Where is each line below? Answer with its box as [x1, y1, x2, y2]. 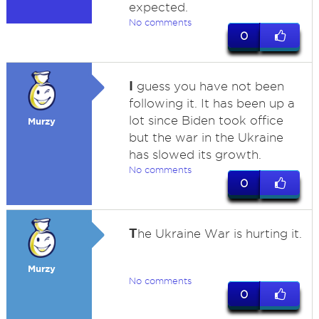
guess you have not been [132, 80, 284, 93]
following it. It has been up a [128, 97, 295, 110]
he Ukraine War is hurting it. [137, 227, 302, 240]
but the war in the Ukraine [128, 131, 283, 144]
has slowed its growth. [128, 148, 261, 161]
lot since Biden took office [128, 114, 283, 127]
